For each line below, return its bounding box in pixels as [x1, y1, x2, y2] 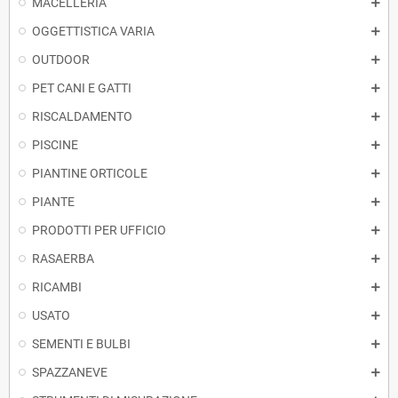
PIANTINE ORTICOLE [32, 166, 147, 180]
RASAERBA [32, 251, 94, 266]
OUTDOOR [32, 52, 90, 67]
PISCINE [32, 138, 78, 152]
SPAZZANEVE [32, 365, 107, 379]
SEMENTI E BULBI [32, 337, 131, 351]
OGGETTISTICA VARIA [32, 24, 155, 38]
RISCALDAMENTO [32, 109, 132, 123]
